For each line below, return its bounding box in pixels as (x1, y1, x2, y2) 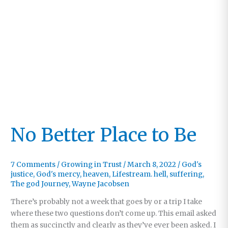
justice (11, 170, 34, 179)
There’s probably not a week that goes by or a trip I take (11, 197, 203, 206)
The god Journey (11, 180, 69, 189)
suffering (169, 170, 203, 179)
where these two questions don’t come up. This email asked (11, 209, 217, 218)
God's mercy (36, 170, 80, 179)
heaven (83, 170, 109, 179)
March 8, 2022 (127, 160, 178, 169)
